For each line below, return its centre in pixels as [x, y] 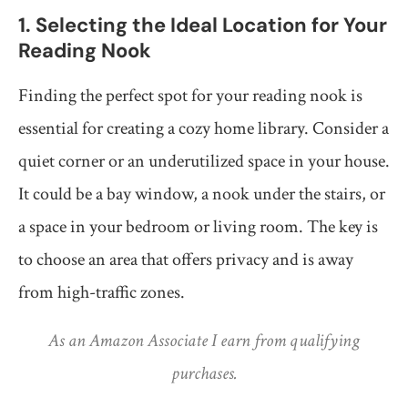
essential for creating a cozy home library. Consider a [204, 128]
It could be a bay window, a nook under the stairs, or [202, 194]
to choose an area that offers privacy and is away [186, 259]
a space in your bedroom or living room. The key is [198, 226]
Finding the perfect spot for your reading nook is [190, 95]
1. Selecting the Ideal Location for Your [203, 25]
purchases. [204, 373]
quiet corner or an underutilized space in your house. [204, 161]
